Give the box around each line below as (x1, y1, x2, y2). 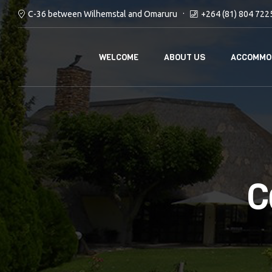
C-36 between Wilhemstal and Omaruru (28, 8, 177, 19)
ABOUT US (164, 52, 205, 64)
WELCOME (99, 52, 138, 64)
